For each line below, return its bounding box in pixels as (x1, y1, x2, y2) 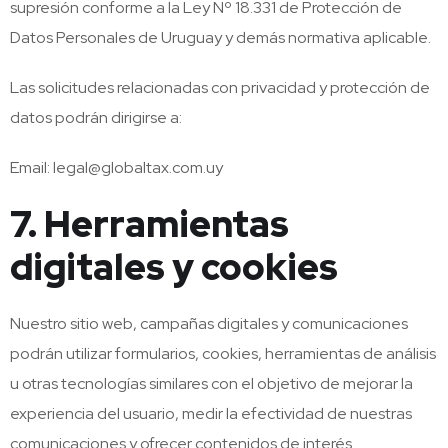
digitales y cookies (10, 243, 338, 291)
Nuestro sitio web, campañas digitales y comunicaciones (10, 313, 408, 334)
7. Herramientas (10, 200, 289, 248)
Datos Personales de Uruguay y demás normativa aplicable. (10, 27, 431, 48)
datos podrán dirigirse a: (10, 107, 182, 128)
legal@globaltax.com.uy (53, 157, 223, 178)
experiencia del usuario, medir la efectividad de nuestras (10, 403, 412, 424)
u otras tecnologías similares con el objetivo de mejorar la (10, 373, 413, 394)
